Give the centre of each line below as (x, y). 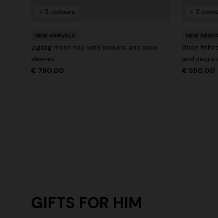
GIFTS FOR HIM (87, 203)
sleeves (43, 59)
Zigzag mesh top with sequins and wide (94, 47)
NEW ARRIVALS (55, 36)
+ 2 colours (57, 12)
